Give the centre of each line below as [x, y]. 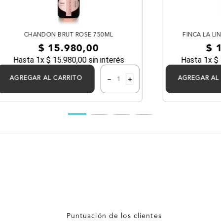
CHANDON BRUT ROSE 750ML [69, 35]
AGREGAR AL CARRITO [46, 78]
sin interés [105, 60]
